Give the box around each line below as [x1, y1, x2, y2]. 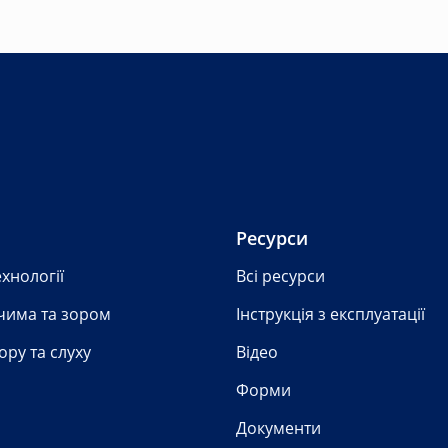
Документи [236, 417, 321, 440]
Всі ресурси [236, 265, 325, 288]
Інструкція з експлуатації [236, 303, 425, 326]
